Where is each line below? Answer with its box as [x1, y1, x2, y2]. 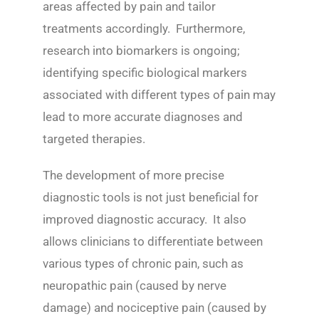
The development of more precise [43, 168, 224, 183]
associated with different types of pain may [43, 88, 276, 103]
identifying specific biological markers [43, 66, 247, 80]
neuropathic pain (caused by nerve [43, 278, 226, 293]
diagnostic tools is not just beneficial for [43, 190, 258, 205]
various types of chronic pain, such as [43, 256, 244, 271]
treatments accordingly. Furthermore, [43, 21, 245, 36]
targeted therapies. [43, 132, 145, 147]
